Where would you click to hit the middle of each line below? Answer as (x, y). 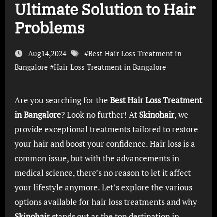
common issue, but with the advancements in (97, 158)
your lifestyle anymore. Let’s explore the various (103, 187)
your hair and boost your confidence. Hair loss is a (105, 144)
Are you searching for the (65, 100)
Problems (49, 28)
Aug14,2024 (47, 53)
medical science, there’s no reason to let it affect (102, 173)
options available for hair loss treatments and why (106, 202)
